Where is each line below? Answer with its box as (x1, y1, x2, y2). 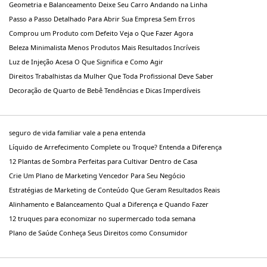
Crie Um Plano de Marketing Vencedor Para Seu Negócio (9, 171, 185, 181)
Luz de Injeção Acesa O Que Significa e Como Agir (9, 57, 163, 67)
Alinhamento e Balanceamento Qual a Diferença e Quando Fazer (9, 200, 209, 209)
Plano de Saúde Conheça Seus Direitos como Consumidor (9, 228, 188, 238)
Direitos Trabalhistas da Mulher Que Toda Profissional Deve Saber (9, 72, 213, 81)
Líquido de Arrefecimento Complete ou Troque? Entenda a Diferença (9, 142, 222, 152)
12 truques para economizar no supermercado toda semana (9, 214, 195, 223)
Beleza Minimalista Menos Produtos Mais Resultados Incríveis (9, 43, 200, 52)
